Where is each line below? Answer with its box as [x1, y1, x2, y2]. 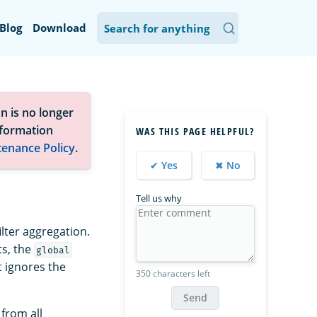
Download [33, 21, 86, 35]
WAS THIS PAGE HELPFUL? [136, 125, 255, 138]
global [35, 244, 70, 255]
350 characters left [136, 267, 210, 279]
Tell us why [136, 192, 182, 204]
